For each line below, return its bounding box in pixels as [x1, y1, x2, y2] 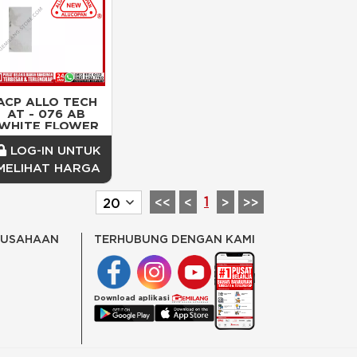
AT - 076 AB [7, 106, 86, 122]
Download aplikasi [93, 292, 172, 304]
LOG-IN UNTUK [6, 143, 101, 159]
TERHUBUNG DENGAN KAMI [93, 232, 255, 247]
